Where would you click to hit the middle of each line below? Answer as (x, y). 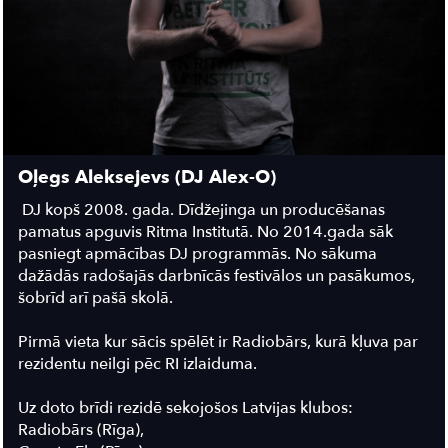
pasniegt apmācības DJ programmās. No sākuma (197, 253)
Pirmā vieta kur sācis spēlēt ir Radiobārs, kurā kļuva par (218, 341)
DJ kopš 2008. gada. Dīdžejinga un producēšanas (201, 209)
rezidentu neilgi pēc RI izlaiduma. (139, 363)
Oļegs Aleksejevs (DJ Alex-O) (147, 176)
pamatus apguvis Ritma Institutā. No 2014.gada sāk (205, 231)
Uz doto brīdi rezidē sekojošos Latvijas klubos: (187, 407)
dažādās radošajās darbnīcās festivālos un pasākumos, (216, 275)
